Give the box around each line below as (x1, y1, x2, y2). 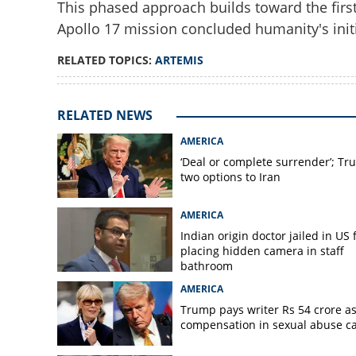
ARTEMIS (154, 52, 203, 68)
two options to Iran (180, 169, 281, 184)
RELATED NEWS (56, 106, 153, 124)
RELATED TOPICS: (56, 52, 155, 68)
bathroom (180, 258, 233, 273)
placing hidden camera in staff (180, 243, 344, 258)
